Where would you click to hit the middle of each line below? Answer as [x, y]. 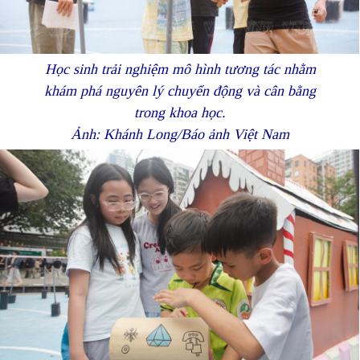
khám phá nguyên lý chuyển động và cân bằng [180, 91]
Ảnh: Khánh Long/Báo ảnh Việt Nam [180, 135]
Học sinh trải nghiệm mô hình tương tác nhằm [180, 70]
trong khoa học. [180, 113]
